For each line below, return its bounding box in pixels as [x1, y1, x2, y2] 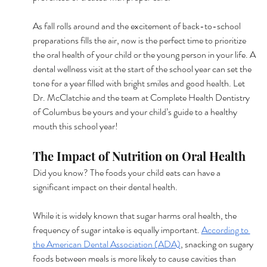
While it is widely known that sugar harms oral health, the [32, 208, 238, 222]
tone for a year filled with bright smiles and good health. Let [32, 76, 247, 90]
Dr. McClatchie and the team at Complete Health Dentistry [32, 90, 252, 104]
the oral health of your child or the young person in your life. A [32, 47, 257, 61]
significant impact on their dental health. [32, 179, 178, 194]
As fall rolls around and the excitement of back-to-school [32, 18, 243, 33]
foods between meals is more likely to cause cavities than [32, 251, 238, 265]
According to [201, 222, 250, 237]
